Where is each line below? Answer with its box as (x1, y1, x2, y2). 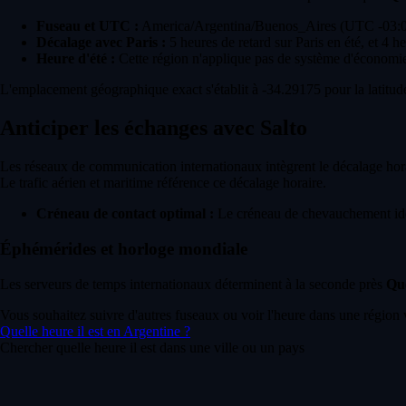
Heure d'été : (36, 51, 115, 67)
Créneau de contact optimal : (36, 206, 214, 222)
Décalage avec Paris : (36, 34, 166, 51)
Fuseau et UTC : (36, 18, 139, 34)
